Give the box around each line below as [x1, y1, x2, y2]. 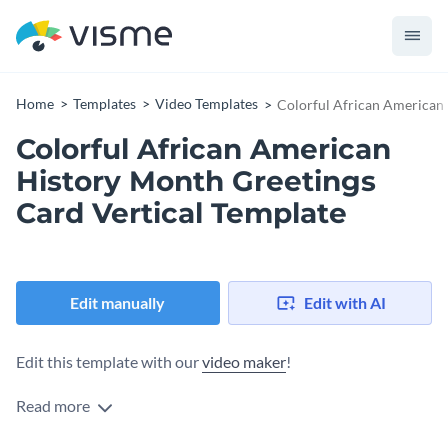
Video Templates [155, 95, 258, 112]
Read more [16, 396, 93, 416]
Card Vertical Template [16, 196, 347, 230]
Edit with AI [303, 293, 386, 313]
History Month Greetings [16, 164, 376, 198]
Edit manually [70, 293, 166, 313]
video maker [202, 352, 286, 372]
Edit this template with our [16, 352, 202, 372]
